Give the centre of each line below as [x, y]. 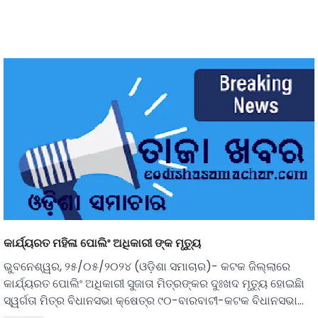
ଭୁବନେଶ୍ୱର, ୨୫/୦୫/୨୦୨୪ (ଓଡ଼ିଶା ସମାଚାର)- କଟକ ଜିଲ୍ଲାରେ [147, 267]
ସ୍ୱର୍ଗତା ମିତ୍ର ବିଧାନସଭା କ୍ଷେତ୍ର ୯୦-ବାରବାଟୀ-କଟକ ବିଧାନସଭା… [154, 301]
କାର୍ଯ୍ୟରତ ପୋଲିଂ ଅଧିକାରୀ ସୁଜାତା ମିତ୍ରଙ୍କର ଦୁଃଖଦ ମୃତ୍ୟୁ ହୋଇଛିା [154, 284]
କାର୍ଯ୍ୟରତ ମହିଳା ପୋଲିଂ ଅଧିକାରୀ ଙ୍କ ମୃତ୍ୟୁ [102, 243]
